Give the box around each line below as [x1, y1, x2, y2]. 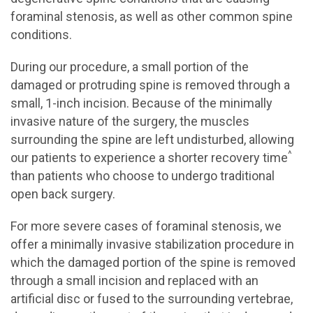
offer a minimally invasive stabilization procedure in [10, 237, 294, 252]
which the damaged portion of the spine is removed [10, 255, 296, 270]
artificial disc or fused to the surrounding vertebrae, [10, 291, 293, 306]
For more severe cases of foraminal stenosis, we [10, 219, 282, 233]
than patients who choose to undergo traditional [10, 168, 275, 183]
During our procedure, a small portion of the [10, 59, 249, 74]
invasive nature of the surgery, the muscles [10, 114, 249, 129]
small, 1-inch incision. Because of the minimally [10, 96, 272, 110]
